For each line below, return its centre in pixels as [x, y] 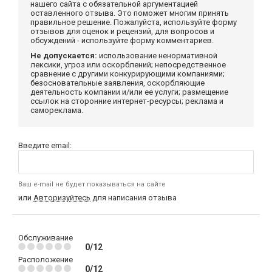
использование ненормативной [157, 55]
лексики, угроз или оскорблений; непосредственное [128, 64]
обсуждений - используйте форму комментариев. [122, 40]
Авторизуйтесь [62, 197]
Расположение [46, 259]
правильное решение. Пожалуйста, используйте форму [134, 22]
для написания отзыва [134, 197]
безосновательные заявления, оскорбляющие [117, 83]
